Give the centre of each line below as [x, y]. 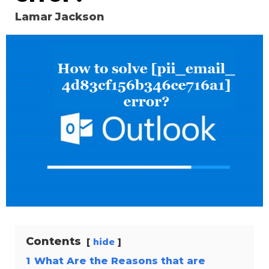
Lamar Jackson [60, 17]
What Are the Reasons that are [120, 260]
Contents [53, 241]
